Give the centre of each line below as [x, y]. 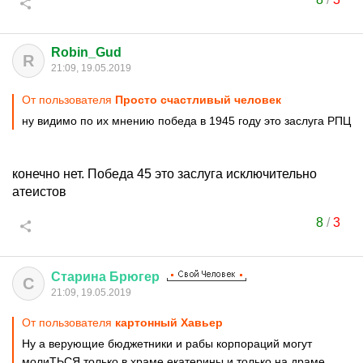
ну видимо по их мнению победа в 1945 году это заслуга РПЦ [186, 121]
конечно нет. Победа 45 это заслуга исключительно [164, 174]
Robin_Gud [86, 52]
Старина [79, 277]
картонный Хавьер [169, 322]
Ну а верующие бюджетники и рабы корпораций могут [167, 344]
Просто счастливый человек [198, 100]
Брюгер [135, 277]
